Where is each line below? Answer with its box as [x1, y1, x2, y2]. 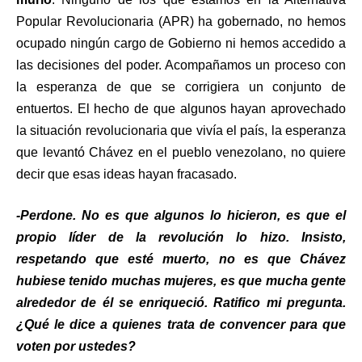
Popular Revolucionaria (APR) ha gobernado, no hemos [16, 14, 346, 28]
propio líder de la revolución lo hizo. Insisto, [16, 229, 346, 244]
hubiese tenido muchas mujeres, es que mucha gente [16, 273, 346, 288]
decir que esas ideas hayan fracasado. [16, 166, 237, 181]
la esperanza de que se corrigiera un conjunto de [16, 79, 346, 94]
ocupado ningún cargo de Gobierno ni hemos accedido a [16, 36, 346, 50]
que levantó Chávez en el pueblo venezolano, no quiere [16, 145, 346, 159]
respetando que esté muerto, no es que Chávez [16, 251, 346, 266]
